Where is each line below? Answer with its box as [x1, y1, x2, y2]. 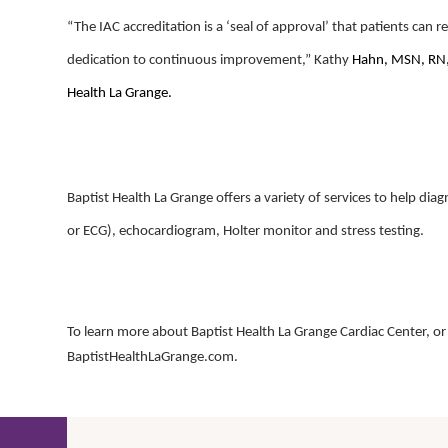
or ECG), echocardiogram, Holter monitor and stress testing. [67, 224, 425, 239]
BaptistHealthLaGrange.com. [67, 350, 239, 365]
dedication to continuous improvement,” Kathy [67, 53, 353, 68]
